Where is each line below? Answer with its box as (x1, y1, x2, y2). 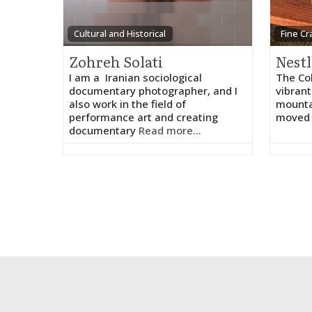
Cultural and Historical (74, 27, 166, 40)
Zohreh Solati (69, 51, 163, 72)
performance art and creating (69, 110, 218, 124)
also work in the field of (69, 97, 186, 111)
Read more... (139, 123, 201, 137)
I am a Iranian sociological (69, 70, 202, 84)
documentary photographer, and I (69, 84, 237, 97)
